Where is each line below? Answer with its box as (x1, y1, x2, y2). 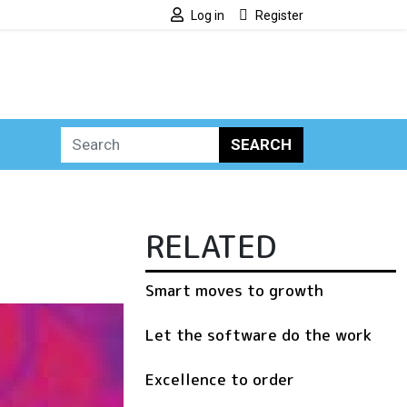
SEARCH (231, 134, 292, 154)
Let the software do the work (145, 324, 372, 346)
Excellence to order (145, 369, 294, 391)
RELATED (145, 224, 276, 269)
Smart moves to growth (145, 280, 323, 302)
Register (255, 8, 303, 23)
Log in (191, 8, 224, 23)
